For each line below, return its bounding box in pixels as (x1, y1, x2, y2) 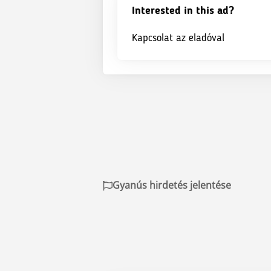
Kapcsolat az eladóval (132, 33, 224, 44)
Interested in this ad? (132, 5, 234, 16)
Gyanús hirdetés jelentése (113, 178, 231, 192)
